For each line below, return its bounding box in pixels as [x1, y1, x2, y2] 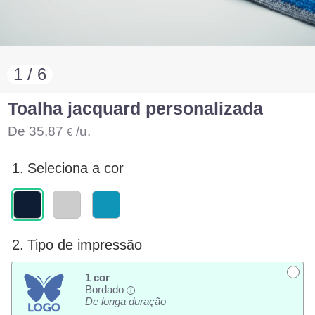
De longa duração [84, 295, 166, 308]
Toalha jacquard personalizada [8, 98, 264, 119]
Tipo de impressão [27, 237, 143, 253]
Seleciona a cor [27, 160, 124, 176]
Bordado [84, 283, 127, 296]
